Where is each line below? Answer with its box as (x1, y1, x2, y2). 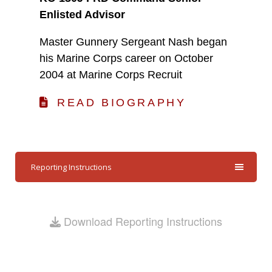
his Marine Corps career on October (39, 52, 213, 64)
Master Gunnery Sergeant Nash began (39, 36, 227, 48)
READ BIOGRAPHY (57, 96, 186, 109)
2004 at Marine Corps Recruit (39, 69, 182, 81)
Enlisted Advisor (39, 8, 125, 21)
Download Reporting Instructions (61, 212, 222, 229)
